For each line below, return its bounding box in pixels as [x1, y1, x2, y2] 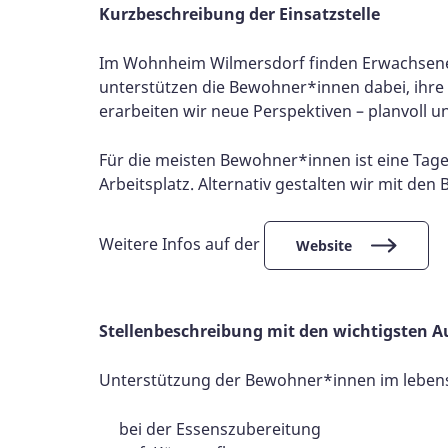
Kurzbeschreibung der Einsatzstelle [99, 2, 380, 25]
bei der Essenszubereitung [119, 417, 321, 440]
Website [296, 235, 352, 255]
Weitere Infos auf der [99, 232, 264, 255]
